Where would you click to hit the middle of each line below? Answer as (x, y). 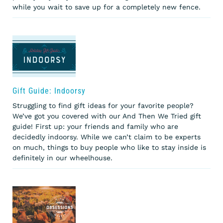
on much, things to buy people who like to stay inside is (109, 148)
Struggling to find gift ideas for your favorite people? (103, 106)
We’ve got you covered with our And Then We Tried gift (107, 116)
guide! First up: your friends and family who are (95, 127)
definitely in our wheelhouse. (62, 158)
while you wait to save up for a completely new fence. (108, 7)
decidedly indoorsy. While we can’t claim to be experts (107, 137)
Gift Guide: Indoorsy (49, 91)
